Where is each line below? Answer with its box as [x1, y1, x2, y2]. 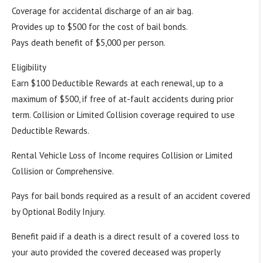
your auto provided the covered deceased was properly [11, 246, 220, 258]
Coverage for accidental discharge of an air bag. [11, 5, 193, 16]
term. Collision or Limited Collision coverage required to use [11, 109, 235, 120]
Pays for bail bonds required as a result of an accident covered [11, 190, 250, 201]
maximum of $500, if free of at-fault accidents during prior [11, 93, 234, 104]
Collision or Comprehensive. [11, 165, 114, 177]
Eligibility [11, 61, 46, 73]
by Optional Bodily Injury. [11, 205, 105, 217]
